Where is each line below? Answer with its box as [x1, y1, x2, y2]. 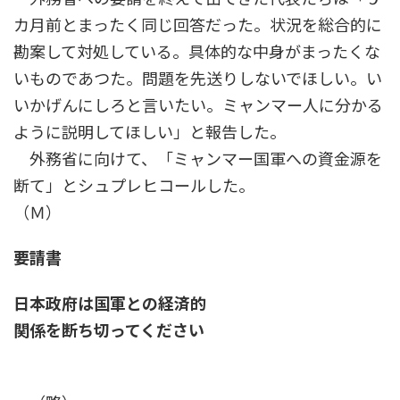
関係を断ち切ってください [13, 321, 204, 341]
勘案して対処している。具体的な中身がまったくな [13, 42, 380, 62]
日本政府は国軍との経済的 [13, 294, 206, 314]
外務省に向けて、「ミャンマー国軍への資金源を [13, 149, 382, 170]
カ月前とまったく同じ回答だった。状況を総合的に [13, 15, 382, 36]
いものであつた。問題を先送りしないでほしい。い [13, 69, 382, 89]
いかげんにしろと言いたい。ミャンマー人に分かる [13, 96, 383, 116]
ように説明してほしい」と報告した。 [13, 122, 286, 143]
